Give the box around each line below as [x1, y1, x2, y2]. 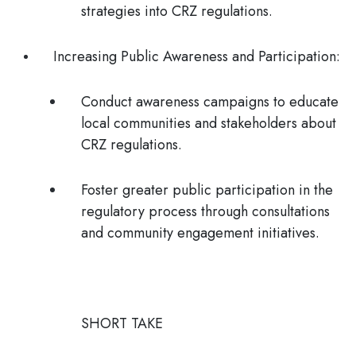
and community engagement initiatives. [81, 222, 319, 243]
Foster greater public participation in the [81, 180, 333, 200]
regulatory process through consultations [81, 201, 330, 222]
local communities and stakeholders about [81, 113, 336, 133]
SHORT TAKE [81, 313, 163, 334]
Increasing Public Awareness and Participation [53, 46, 336, 67]
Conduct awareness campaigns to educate [81, 91, 339, 112]
